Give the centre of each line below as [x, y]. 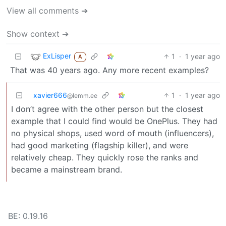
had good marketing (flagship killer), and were [100, 145]
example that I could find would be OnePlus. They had [114, 121]
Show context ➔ [38, 34]
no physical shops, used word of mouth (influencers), [112, 133]
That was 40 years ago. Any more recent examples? [109, 70]
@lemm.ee [82, 95]
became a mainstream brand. [67, 169]
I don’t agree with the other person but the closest [107, 109]
